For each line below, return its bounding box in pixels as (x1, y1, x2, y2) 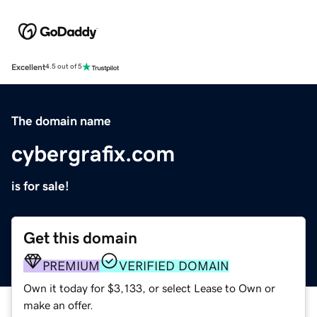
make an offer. (23, 299, 93, 311)
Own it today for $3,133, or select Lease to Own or (23, 282, 275, 294)
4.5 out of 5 (45, 63, 82, 71)
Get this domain (23, 229, 137, 246)
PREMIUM (42, 259, 100, 272)
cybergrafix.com (11, 142, 175, 165)
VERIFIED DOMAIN (119, 259, 229, 272)
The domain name (11, 114, 111, 127)
